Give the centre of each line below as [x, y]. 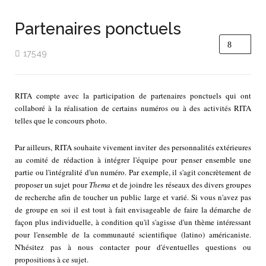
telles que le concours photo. [61, 121]
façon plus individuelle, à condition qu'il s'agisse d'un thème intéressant [133, 222]
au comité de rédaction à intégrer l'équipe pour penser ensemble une [133, 160]
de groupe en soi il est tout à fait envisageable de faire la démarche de [133, 210]
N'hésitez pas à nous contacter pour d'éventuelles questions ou [133, 247]
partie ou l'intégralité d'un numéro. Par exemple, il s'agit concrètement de [133, 172]
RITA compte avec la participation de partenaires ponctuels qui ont [133, 96]
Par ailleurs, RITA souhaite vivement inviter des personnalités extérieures [133, 148]
